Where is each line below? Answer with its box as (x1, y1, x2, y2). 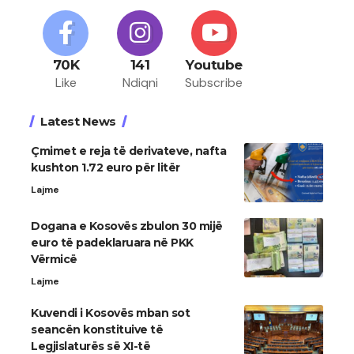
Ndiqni (122, 73, 158, 91)
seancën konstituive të (31, 322, 163, 337)
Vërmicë (31, 251, 77, 266)
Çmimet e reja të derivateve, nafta (31, 143, 226, 158)
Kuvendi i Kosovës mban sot (31, 305, 190, 320)
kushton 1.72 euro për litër (31, 160, 180, 175)
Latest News (40, 113, 116, 129)
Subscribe (185, 73, 243, 91)
